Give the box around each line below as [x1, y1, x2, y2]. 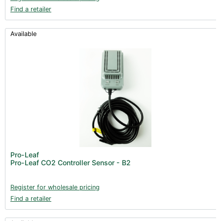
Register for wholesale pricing [10, 183, 100, 191]
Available [10, 30, 37, 37]
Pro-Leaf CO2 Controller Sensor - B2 [10, 158, 131, 167]
